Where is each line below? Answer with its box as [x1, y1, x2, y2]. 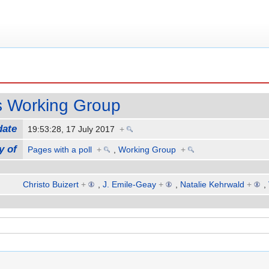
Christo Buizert [23, 180, 79, 190]
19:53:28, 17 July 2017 [28, 124, 120, 134]
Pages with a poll [28, 145, 92, 155]
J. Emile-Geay [103, 180, 156, 190]
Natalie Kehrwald [180, 180, 244, 190]
